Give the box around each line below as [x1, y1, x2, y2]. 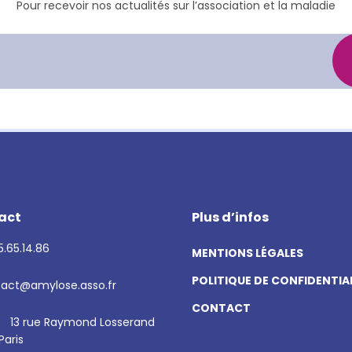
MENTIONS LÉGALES [192, 245, 303, 261]
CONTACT [192, 300, 251, 316]
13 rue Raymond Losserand [10, 314, 155, 330]
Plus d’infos [192, 208, 269, 226]
